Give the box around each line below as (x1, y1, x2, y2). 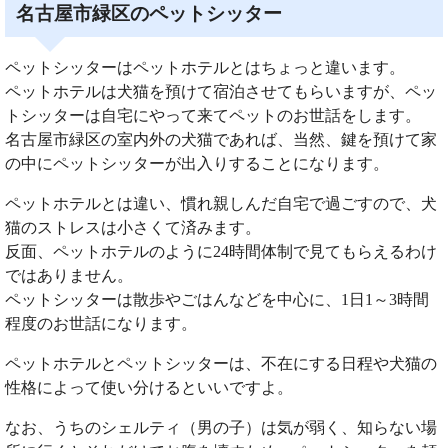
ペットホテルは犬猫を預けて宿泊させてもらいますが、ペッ (5, 83, 437, 101)
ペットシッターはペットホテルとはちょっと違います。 (5, 59, 405, 77)
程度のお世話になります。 (5, 315, 197, 333)
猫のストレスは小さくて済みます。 (5, 219, 261, 237)
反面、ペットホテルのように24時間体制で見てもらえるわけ (5, 243, 437, 261)
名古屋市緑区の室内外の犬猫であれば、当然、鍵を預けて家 (5, 131, 437, 149)
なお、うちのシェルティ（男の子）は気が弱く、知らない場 (5, 419, 437, 437)
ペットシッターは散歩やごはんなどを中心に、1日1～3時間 (5, 291, 429, 309)
